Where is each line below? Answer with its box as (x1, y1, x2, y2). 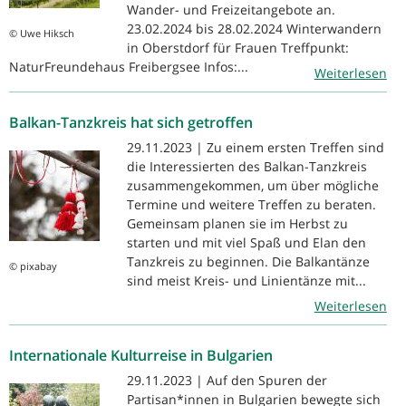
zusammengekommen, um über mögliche (127, 176, 379, 194)
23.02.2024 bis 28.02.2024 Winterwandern (127, 19, 382, 37)
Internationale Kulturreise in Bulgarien (9, 344, 273, 365)
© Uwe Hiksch (9, 25, 74, 40)
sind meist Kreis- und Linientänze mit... (127, 271, 366, 289)
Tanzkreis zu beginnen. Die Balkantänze (127, 252, 370, 270)
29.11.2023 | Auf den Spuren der (127, 371, 327, 389)
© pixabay (9, 258, 57, 273)
